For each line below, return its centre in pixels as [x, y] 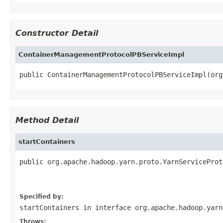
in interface [107, 207]
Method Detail [47, 120]
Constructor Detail [57, 33]
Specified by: [42, 196]
